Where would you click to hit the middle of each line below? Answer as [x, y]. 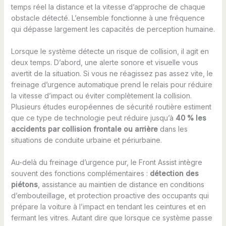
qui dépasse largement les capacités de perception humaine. [113, 29]
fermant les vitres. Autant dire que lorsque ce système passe [111, 218]
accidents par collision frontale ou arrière [84, 129]
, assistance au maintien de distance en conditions [121, 185]
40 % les [191, 118]
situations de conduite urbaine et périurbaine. [86, 140]
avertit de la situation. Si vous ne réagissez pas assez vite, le [112, 74]
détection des [174, 174]
